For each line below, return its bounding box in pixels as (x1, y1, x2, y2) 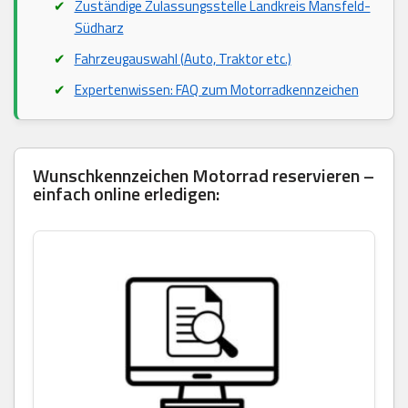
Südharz (74, 16, 124, 38)
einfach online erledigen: (33, 178, 219, 208)
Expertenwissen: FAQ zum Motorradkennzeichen (74, 78, 359, 100)
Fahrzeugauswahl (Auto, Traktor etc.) (74, 47, 291, 69)
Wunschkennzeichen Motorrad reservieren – (33, 160, 374, 189)
